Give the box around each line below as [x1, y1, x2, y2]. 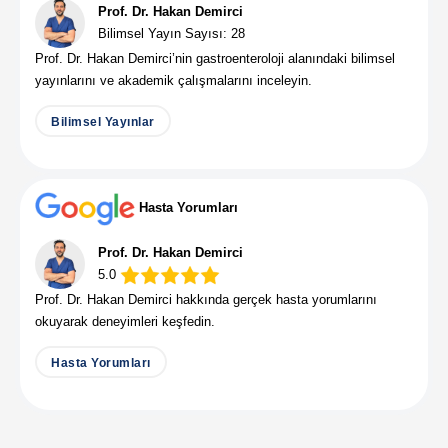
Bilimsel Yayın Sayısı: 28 [98, 25, 245, 41]
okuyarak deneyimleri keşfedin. [35, 313, 215, 329]
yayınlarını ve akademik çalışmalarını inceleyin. [35, 72, 312, 88]
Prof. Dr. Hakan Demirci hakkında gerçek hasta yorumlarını [35, 291, 377, 307]
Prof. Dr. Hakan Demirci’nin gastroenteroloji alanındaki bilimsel [35, 50, 395, 66]
